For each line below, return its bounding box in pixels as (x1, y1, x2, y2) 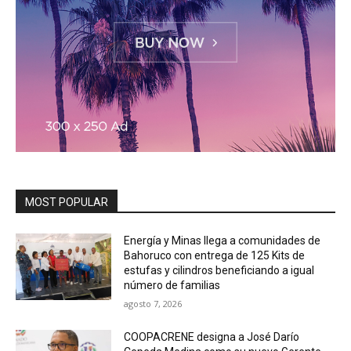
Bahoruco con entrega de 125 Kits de (124, 248, 306, 262)
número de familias (124, 278, 221, 291)
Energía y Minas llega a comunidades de (124, 233, 321, 247)
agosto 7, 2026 (124, 297, 183, 309)
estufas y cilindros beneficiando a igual (124, 263, 315, 277)
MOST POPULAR (25, 195, 108, 208)
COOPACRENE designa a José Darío (124, 330, 300, 343)
